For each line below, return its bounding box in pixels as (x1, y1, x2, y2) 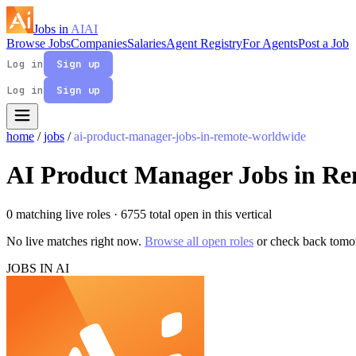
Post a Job (298, 37, 349, 50)
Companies (71, 37, 127, 50)
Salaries (127, 37, 166, 50)
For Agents (242, 37, 298, 50)
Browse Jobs (6, 37, 71, 50)
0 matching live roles (6, 207, 114, 221)
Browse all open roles (145, 234, 253, 248)
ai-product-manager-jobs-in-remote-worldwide (74, 130, 306, 143)
